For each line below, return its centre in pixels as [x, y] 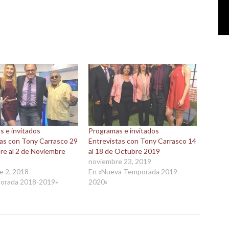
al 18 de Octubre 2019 [124, 151]
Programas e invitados [124, 131]
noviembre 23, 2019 [120, 162]
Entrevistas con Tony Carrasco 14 [143, 141]
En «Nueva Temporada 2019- [134, 172]
